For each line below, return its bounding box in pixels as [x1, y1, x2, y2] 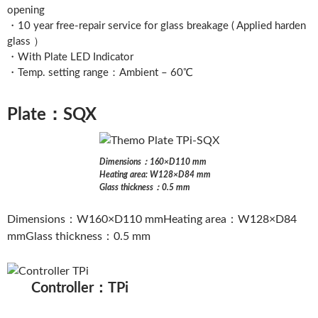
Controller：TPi [31, 281, 129, 296]
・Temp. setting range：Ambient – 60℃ [7, 67, 193, 79]
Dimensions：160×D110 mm [99, 158, 207, 167]
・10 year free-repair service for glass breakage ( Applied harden [7, 21, 306, 32]
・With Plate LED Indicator [7, 52, 133, 63]
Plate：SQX [7, 106, 97, 124]
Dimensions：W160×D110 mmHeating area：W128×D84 [7, 214, 297, 226]
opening [7, 5, 45, 16]
